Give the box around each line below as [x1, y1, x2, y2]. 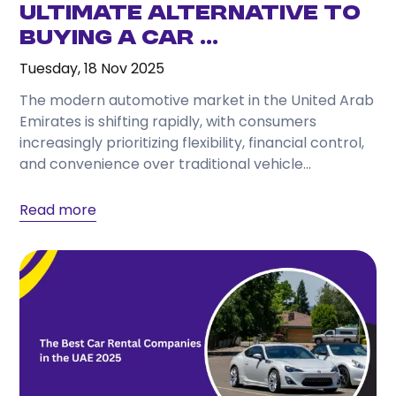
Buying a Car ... [19, 27, 219, 51]
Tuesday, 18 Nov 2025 [19, 58, 165, 80]
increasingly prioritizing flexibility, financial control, [19, 133, 365, 154]
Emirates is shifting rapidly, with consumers [19, 111, 317, 133]
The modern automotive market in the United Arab [19, 90, 375, 111]
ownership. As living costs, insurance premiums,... [19, 175, 354, 196]
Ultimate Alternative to [19, 3, 362, 27]
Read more [19, 200, 97, 221]
